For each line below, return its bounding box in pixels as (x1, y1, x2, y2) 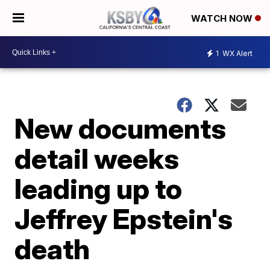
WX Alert (221, 48, 253, 58)
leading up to (14, 172, 183, 206)
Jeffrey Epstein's (14, 202, 233, 236)
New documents (14, 111, 227, 145)
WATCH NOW (191, 13, 255, 25)
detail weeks (14, 142, 180, 175)
